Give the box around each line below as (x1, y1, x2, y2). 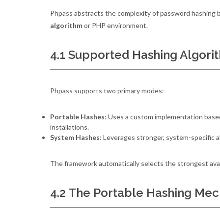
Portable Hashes (50, 112, 105, 121)
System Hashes (50, 133, 100, 141)
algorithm (50, 21, 82, 29)
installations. (50, 123, 89, 131)
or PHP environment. (82, 21, 148, 29)
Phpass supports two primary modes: (50, 86, 164, 95)
